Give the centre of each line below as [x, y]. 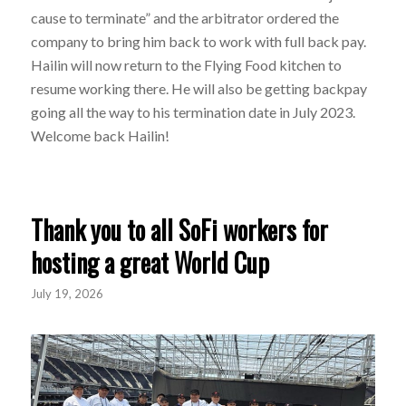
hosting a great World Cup [150, 263]
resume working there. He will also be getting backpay [198, 88]
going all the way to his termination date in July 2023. [193, 111]
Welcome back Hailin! [100, 135]
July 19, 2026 [67, 294]
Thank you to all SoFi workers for [179, 230]
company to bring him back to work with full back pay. [198, 41]
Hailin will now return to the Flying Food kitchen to [186, 64]
